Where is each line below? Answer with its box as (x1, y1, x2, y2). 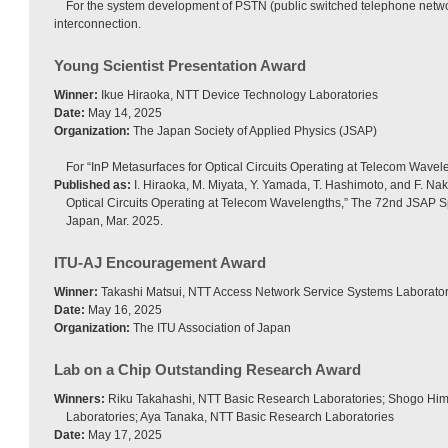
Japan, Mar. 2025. (66, 214, 163, 228)
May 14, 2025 (85, 106, 162, 120)
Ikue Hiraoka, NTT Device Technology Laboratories (98, 88, 378, 102)
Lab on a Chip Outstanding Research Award (54, 361, 361, 378)
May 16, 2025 (85, 303, 162, 317)
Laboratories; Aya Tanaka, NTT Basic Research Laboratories (66, 410, 394, 424)
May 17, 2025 (85, 428, 162, 442)
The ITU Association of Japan (130, 321, 291, 335)
